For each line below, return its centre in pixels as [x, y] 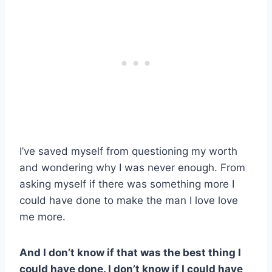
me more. [42, 217]
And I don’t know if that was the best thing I [130, 253]
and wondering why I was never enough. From [132, 168]
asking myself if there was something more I [127, 184]
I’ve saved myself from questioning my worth [128, 151]
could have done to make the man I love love [129, 201]
